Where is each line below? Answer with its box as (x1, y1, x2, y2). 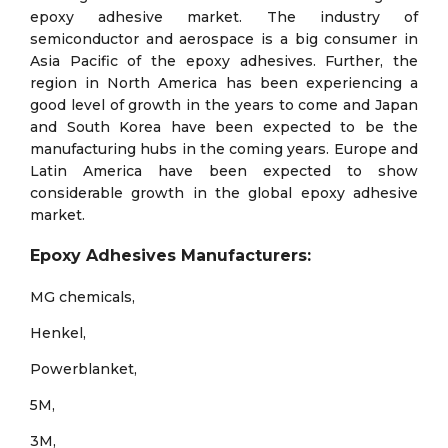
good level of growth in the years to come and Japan (30, 96, 418, 115)
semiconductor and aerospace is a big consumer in (30, 30, 418, 49)
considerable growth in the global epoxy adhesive (30, 184, 418, 203)
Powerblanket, (30, 360, 137, 379)
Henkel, (30, 324, 86, 343)
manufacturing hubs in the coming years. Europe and (30, 140, 418, 159)
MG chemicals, (30, 288, 135, 307)
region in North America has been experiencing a (30, 74, 418, 93)
